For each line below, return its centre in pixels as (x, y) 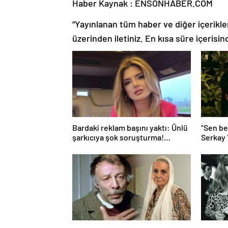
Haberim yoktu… (102, 147)
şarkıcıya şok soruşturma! (118, 137)
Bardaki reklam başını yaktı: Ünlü (130, 127)
